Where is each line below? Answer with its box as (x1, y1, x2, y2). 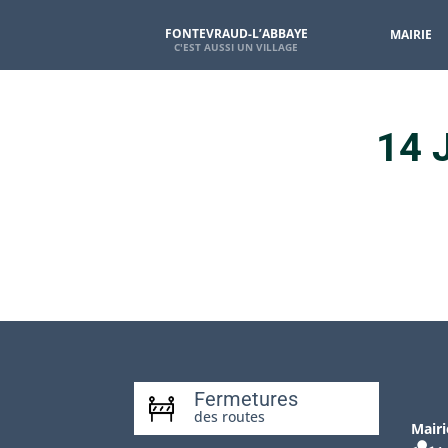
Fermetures (194, 386, 299, 411)
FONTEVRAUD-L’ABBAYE (164, 24, 308, 42)
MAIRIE (389, 26, 432, 43)
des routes (194, 406, 266, 426)
